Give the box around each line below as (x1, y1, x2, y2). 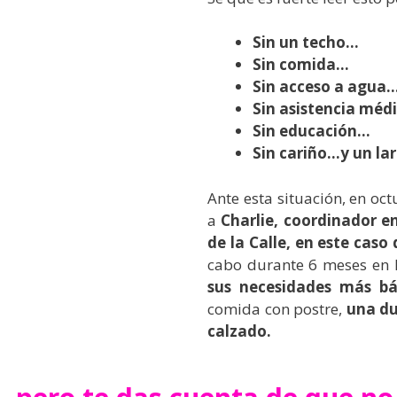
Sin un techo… (253, 32, 359, 52)
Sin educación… (253, 121, 370, 141)
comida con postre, (207, 298, 346, 319)
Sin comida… (253, 54, 349, 74)
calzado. (207, 320, 271, 341)
